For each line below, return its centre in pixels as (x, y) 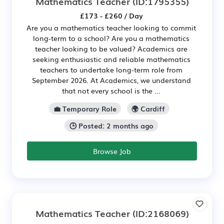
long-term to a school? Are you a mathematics (111, 38)
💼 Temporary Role (85, 108)
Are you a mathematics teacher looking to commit (111, 27)
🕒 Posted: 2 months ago (111, 125)
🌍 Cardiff (148, 108)
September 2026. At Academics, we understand (111, 80)
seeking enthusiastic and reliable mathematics (111, 59)
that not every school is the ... (111, 90)
